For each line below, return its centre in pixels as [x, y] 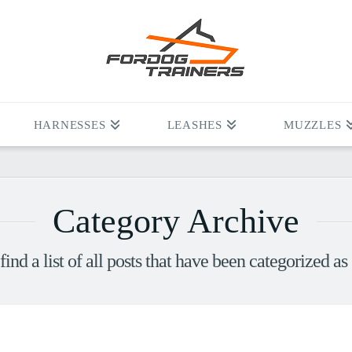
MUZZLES [313, 125]
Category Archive [176, 222]
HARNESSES [70, 125]
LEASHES [194, 125]
